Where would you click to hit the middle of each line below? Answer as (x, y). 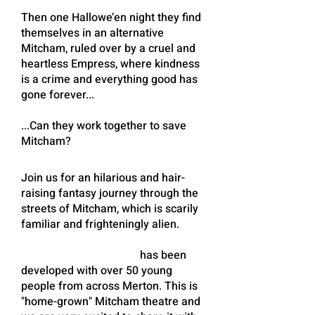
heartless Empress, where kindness (110, 64)
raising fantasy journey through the (110, 193)
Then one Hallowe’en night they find (111, 18)
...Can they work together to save (104, 126)
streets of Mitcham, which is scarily (110, 209)
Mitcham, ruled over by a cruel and (108, 49)
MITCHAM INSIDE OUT (79, 255)
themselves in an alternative (92, 33)
